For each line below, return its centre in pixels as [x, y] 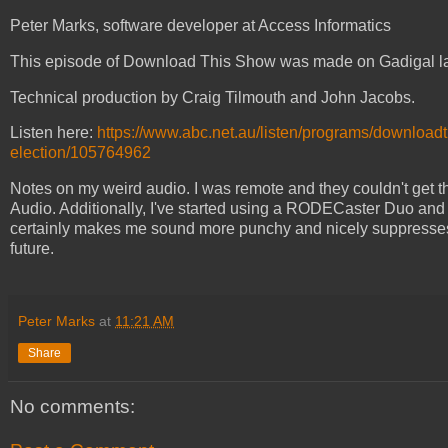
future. [32, 249]
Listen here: [53, 133]
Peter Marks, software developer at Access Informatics [200, 25]
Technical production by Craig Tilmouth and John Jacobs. [214, 97]
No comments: [72, 407]
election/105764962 [80, 153]
